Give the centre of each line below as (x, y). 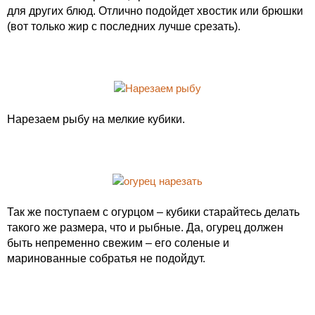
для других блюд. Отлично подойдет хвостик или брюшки (155, 11)
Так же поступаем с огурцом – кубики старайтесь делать (153, 212)
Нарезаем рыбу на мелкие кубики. (96, 119)
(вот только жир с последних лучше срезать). (124, 26)
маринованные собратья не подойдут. (106, 258)
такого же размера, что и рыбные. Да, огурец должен (145, 227)
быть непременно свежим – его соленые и (118, 243)
